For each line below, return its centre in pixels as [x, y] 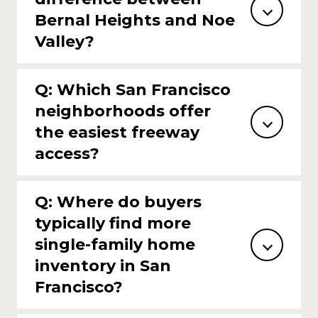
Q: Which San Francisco [133, 89]
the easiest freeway [117, 132]
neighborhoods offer [123, 111]
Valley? [65, 41]
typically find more [113, 223]
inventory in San [103, 265]
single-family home [115, 244]
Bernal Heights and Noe [135, 20]
